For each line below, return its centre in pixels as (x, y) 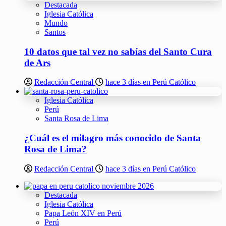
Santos (55, 32)
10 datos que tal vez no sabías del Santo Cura (118, 51)
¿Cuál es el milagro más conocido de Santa (112, 138)
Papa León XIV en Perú (83, 213)
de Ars (37, 63)
